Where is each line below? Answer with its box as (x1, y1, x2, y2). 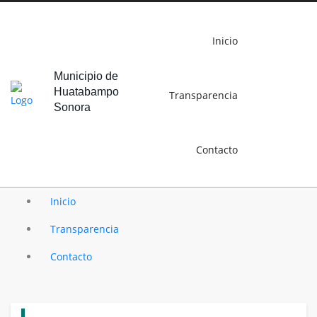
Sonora (54, 100, 91, 113)
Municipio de (54, 69, 118, 82)
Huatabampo (54, 85, 119, 98)
